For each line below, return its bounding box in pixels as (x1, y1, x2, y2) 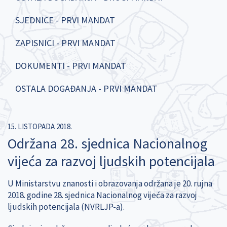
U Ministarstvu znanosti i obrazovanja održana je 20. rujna (8, 177, 212, 189)
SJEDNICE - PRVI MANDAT (15, 14, 115, 26)
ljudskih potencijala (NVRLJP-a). (8, 201, 125, 212)
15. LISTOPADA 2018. (8, 121, 72, 131)
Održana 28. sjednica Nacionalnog (8, 134, 207, 153)
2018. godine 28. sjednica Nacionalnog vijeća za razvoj (8, 189, 197, 201)
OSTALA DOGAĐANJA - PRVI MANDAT (15, 83, 158, 94)
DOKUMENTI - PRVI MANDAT (15, 60, 126, 71)
